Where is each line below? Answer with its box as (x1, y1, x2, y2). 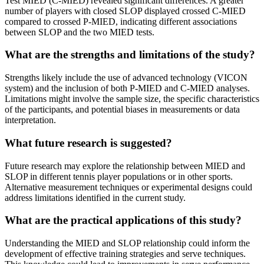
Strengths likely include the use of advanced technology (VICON (5, 72, 247, 83)
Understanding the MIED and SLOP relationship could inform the (5, 238, 250, 248)
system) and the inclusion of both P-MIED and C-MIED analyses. (5, 83, 250, 94)
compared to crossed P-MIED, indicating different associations (5, 16, 237, 27)
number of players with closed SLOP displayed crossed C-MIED (5, 5, 246, 16)
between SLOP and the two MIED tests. (5, 27, 154, 37)
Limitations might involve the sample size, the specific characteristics (5, 94, 259, 104)
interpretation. (5, 115, 56, 126)
